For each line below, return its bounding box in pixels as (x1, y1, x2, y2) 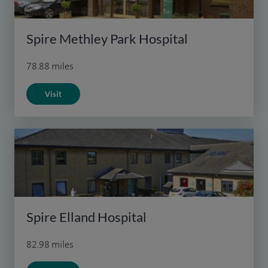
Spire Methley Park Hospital (26, 30, 188, 47)
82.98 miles (26, 237, 74, 251)
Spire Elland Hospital (26, 208, 147, 225)
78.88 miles (26, 59, 74, 72)
